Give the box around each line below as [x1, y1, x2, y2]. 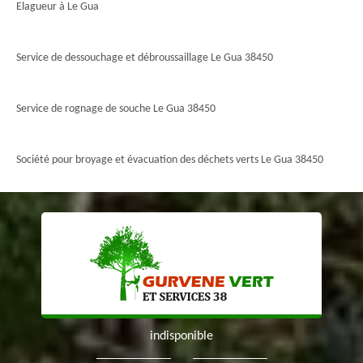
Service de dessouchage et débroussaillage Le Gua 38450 [16, 52, 273, 64]
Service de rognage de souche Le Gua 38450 [16, 103, 216, 115]
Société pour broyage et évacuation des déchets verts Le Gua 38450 [16, 154, 323, 166]
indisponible [150, 330, 213, 343]
